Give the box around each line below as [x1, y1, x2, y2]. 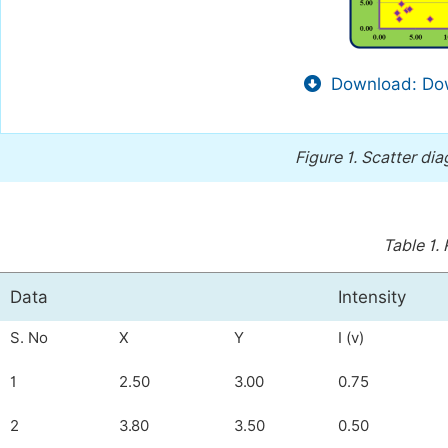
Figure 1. [295, 148, 361, 168]
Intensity [338, 287, 406, 308]
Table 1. [382, 236, 443, 256]
